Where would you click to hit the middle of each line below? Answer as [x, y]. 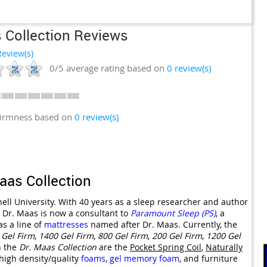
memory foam [152, 258]
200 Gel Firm [177, 235]
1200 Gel [223, 235]
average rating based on [115, 68]
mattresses [66, 224]
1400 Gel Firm [66, 235]
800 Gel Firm [123, 235]
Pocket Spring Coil [166, 247]
